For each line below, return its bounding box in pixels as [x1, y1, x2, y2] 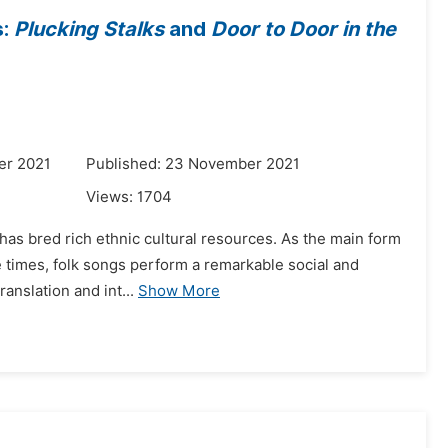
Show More [138, 282, 220, 300]
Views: [86, 188, 137, 206]
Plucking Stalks [14, 17, 164, 41]
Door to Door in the [211, 17, 396, 41]
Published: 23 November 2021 [86, 155, 300, 173]
